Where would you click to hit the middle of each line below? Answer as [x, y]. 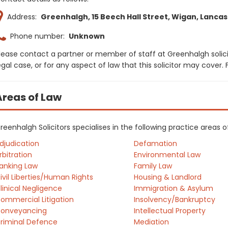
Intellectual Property [169, 211]
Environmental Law [167, 155]
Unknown [87, 36]
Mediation [151, 222]
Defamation [155, 144]
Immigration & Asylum [173, 188]
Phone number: [37, 36]
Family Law [153, 166]
